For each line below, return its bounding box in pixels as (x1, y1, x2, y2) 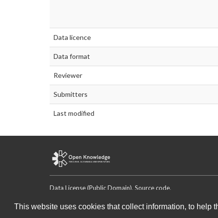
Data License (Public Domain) (50, 183, 132, 192)
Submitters (54, 90, 88, 98)
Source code (135, 183, 170, 192)
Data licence (54, 33, 91, 41)
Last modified (54, 109, 94, 117)
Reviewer (54, 71, 82, 79)
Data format (54, 52, 90, 60)
